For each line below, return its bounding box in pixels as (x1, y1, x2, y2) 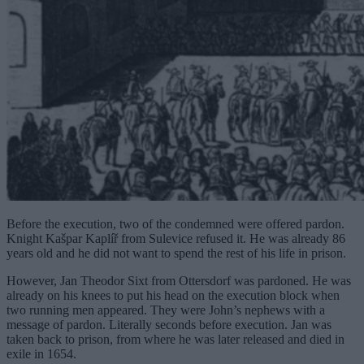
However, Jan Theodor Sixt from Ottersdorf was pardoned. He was (6, 273, 351, 288)
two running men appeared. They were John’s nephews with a (6, 302, 325, 317)
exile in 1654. (6, 346, 76, 361)
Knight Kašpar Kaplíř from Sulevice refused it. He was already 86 (6, 231, 345, 245)
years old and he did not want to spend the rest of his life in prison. (6, 245, 346, 260)
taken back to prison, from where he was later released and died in (6, 331, 344, 346)
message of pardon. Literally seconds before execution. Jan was (6, 317, 331, 331)
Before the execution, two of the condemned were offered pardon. (6, 216, 344, 231)
